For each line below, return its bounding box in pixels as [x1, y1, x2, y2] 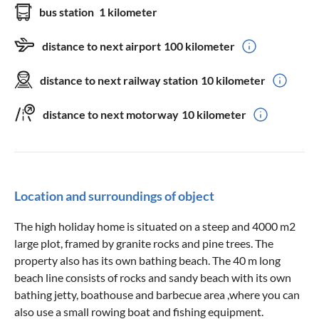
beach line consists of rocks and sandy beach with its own [14, 270, 291, 284]
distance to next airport [42, 38, 161, 53]
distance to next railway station [40, 73, 198, 87]
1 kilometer [99, 4, 157, 19]
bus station [39, 4, 96, 19]
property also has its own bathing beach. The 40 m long [14, 253, 281, 267]
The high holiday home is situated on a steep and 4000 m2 [14, 219, 296, 233]
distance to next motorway [43, 107, 179, 121]
